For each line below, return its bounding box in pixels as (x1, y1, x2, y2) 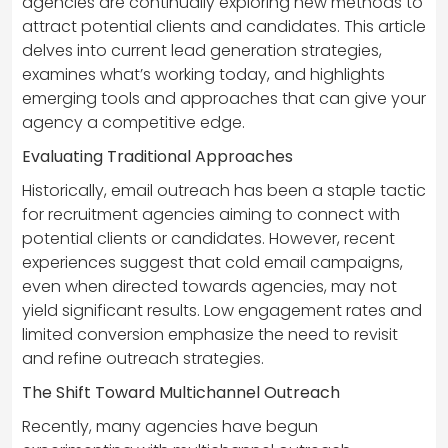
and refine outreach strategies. (22, 347, 264, 371)
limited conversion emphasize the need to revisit (22, 323, 398, 347)
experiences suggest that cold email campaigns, (22, 251, 403, 275)
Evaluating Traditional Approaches (22, 145, 293, 169)
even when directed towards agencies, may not (22, 275, 397, 299)
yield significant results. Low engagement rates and (22, 299, 422, 323)
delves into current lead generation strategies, (22, 39, 382, 63)
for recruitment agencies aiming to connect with (22, 203, 400, 227)
